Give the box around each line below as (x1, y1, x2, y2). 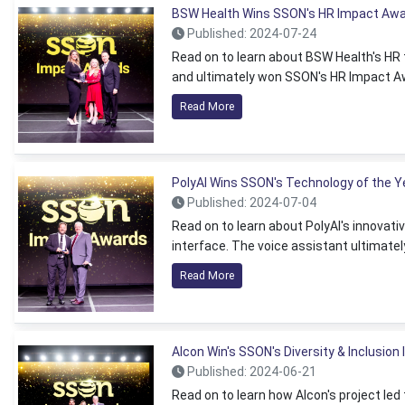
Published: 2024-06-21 (184, 364, 316, 379)
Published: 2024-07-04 (184, 195, 316, 210)
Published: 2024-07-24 (184, 26, 316, 41)
